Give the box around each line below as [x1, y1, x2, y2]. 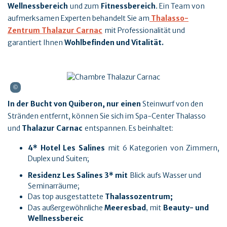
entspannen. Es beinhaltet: [85, 124, 173, 133]
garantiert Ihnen [8, 37, 63, 47]
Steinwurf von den [141, 99, 203, 109]
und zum [70, 1, 99, 11]
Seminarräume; [28, 181, 80, 191]
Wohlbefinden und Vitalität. [63, 37, 164, 47]
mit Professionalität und [104, 25, 185, 35]
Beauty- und [163, 203, 209, 213]
